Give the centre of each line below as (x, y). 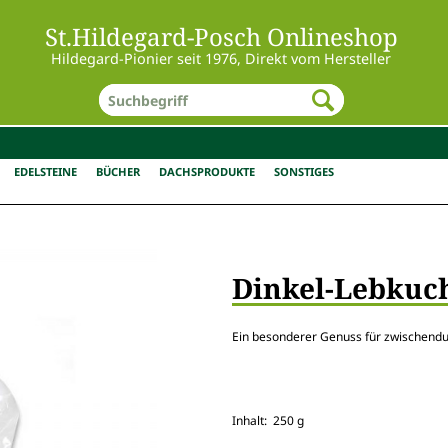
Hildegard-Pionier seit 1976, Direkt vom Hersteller (221, 58)
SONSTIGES (304, 172)
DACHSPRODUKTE (207, 172)
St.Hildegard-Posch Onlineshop (221, 36)
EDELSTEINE (45, 172)
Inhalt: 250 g (268, 420)
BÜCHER (117, 172)
